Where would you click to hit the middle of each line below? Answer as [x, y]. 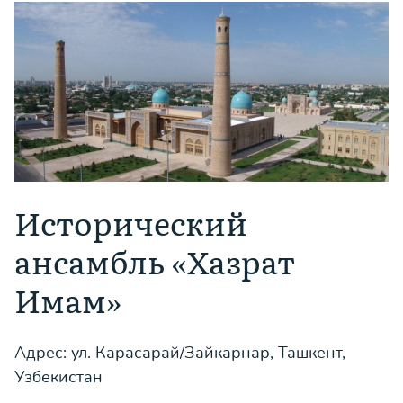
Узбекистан [58, 377]
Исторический [131, 222]
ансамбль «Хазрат [155, 261]
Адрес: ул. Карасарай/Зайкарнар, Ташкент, [180, 353]
